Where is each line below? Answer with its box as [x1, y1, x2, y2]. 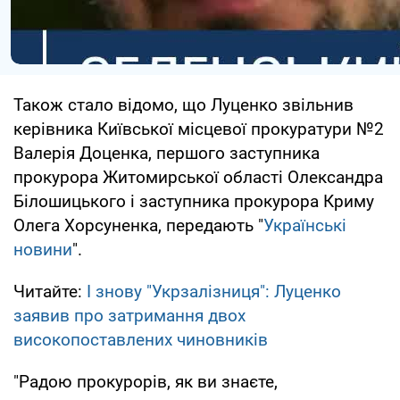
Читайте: [13, 280, 87, 302]
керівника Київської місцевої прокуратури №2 [13, 118, 384, 139]
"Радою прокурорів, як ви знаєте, [13, 371, 278, 392]
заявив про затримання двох [13, 304, 246, 326]
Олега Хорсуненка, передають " [13, 214, 263, 236]
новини [13, 238, 72, 260]
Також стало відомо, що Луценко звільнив [13, 94, 354, 115]
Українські [263, 214, 346, 236]
